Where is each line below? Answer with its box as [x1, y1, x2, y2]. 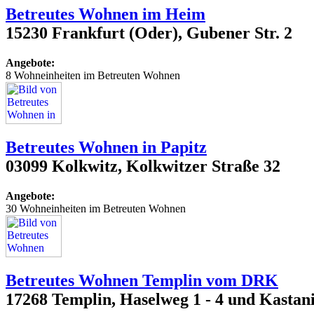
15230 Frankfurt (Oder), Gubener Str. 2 [6, 24, 292, 43]
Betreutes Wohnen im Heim [6, 5, 205, 24]
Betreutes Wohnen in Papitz [6, 137, 207, 156]
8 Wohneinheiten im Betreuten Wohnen [6, 69, 180, 81]
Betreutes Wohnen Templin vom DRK [6, 271, 278, 289]
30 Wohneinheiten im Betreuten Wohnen [6, 202, 186, 214]
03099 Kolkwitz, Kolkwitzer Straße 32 [6, 156, 280, 175]
